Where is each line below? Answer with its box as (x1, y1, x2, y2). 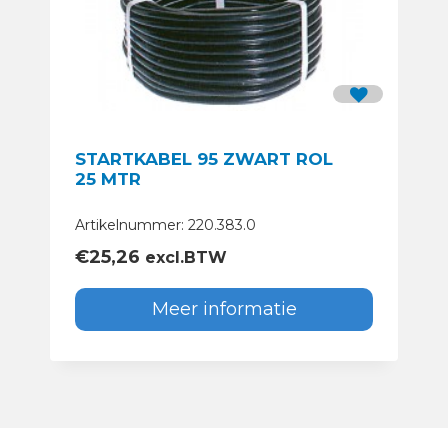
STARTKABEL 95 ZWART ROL (75, 149, 333, 170)
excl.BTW (140, 248, 227, 268)
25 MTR (75, 169, 141, 190)
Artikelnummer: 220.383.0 (75, 216, 256, 235)
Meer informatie (151, 298, 297, 321)
